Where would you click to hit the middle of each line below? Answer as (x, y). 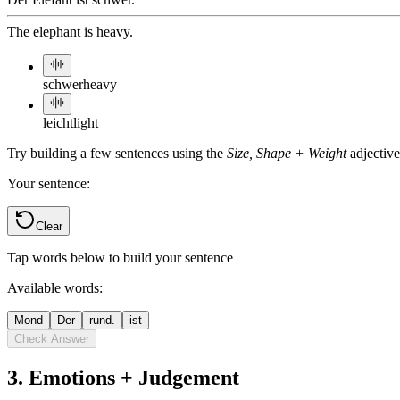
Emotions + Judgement (134, 378)
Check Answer (52, 339)
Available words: (55, 288)
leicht (58, 123)
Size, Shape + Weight (287, 154)
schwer (63, 85)
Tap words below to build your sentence (120, 258)
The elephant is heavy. (70, 32)
